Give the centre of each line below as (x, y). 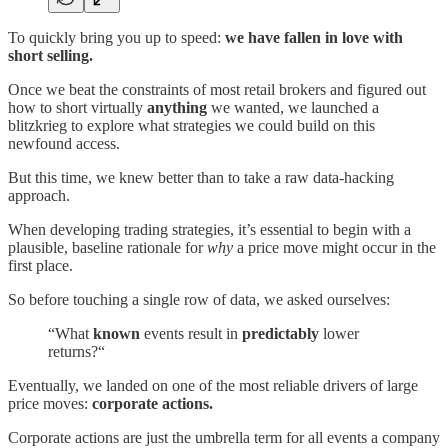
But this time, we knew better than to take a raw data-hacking (201, 177)
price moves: (50, 403)
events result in (193, 333)
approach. (39, 195)
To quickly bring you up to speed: (116, 37)
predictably (280, 333)
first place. (40, 265)
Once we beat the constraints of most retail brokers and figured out (217, 89)
